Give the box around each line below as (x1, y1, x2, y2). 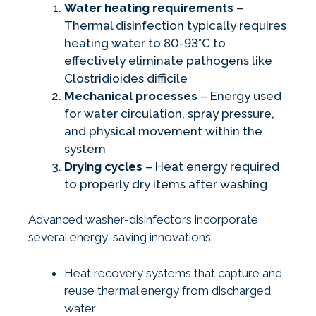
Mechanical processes (64, 88, 197, 103)
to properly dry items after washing (64, 176, 267, 191)
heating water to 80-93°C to (64, 35, 226, 50)
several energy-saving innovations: (28, 230, 213, 245)
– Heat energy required (142, 159, 279, 174)
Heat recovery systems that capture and (64, 265, 282, 280)
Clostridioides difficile (64, 71, 188, 85)
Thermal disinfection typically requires (64, 18, 286, 32)
